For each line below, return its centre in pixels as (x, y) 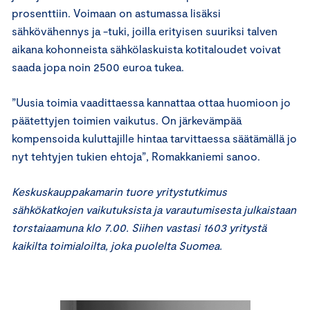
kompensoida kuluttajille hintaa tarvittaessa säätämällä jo (154, 138)
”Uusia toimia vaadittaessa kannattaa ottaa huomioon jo (151, 102)
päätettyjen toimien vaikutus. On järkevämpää (127, 120)
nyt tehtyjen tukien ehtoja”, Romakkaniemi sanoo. (136, 156)
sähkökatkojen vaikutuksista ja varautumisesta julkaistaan (154, 209)
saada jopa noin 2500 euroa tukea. (98, 66)
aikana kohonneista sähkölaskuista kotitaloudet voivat (146, 48)
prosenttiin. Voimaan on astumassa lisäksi (116, 12)
